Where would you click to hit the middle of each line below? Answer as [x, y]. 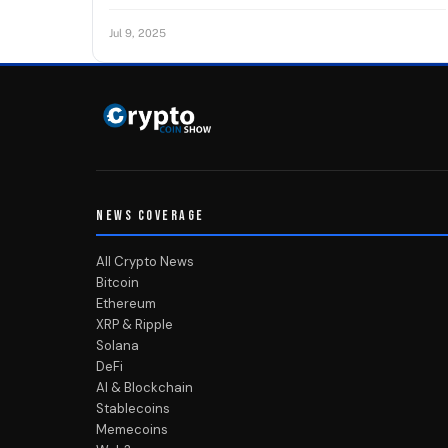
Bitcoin [117, 283]
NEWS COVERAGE [150, 216]
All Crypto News [145, 262]
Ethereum [126, 304]
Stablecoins [133, 409]
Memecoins [132, 430]
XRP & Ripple [134, 325]
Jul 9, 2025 [137, 33]
